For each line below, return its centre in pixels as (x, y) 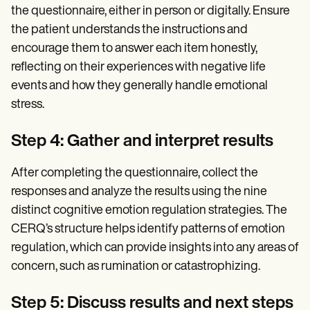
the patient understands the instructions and (129, 30)
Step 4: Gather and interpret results (142, 142)
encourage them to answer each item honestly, (134, 49)
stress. (28, 105)
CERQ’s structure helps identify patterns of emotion (148, 230)
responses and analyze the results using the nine (139, 192)
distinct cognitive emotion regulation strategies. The (149, 211)
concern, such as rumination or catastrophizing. (136, 267)
